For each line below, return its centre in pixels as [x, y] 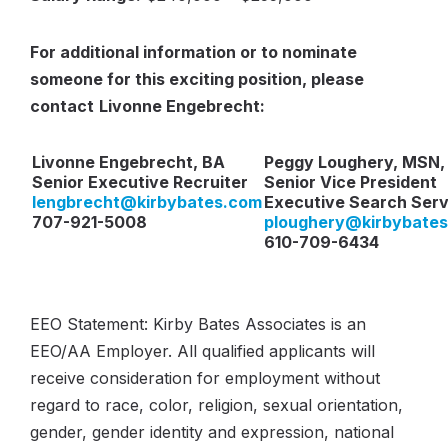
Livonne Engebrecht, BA [128, 162]
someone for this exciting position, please [197, 79]
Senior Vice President [350, 182]
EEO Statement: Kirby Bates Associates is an [198, 324]
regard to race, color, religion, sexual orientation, [216, 405]
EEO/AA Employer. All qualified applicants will [202, 351]
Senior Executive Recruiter [140, 182]
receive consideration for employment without [205, 378]
